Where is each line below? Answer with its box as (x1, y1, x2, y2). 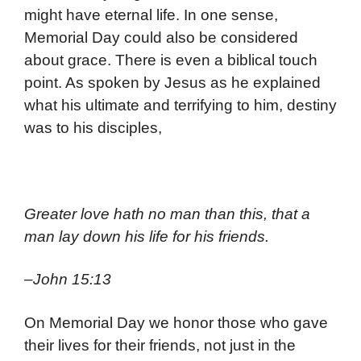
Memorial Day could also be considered (24, 28, 298, 46)
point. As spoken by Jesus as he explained (24, 73, 321, 91)
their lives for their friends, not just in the (24, 336, 296, 354)
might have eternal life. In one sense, (24, 6, 278, 23)
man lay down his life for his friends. (24, 227, 269, 245)
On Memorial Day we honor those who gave (24, 313, 328, 331)
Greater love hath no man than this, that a (24, 205, 310, 222)
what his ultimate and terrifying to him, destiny (24, 96, 337, 114)
